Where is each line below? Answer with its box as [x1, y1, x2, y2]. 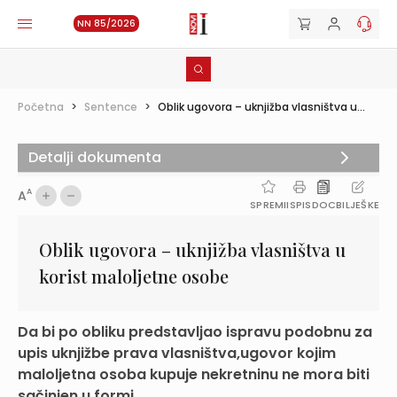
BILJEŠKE [336, 198, 379, 212]
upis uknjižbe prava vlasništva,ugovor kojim [18, 343, 336, 363]
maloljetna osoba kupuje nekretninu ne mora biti [18, 364, 370, 385]
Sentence [84, 99, 137, 114]
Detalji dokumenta [28, 147, 161, 167]
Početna [18, 99, 64, 114]
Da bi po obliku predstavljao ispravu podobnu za [18, 322, 372, 342]
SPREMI [250, 198, 287, 212]
